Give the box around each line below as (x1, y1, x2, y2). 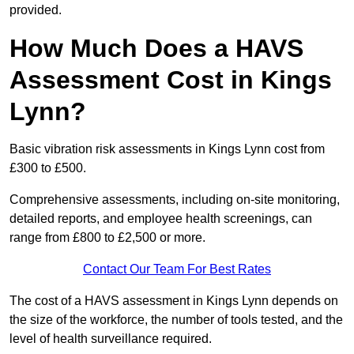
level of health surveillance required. (9, 332, 215, 346)
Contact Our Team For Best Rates (83, 262, 271, 277)
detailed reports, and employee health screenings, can (9, 212, 312, 226)
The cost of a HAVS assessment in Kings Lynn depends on (9, 294, 338, 308)
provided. (9, 3, 62, 17)
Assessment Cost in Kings (9, 66, 332, 95)
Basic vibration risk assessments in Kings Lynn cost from (9, 142, 325, 156)
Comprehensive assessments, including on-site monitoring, (9, 193, 340, 207)
